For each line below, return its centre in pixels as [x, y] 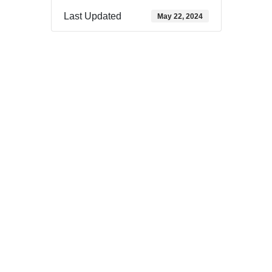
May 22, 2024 [180, 16]
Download [73, 49]
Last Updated [92, 16]
